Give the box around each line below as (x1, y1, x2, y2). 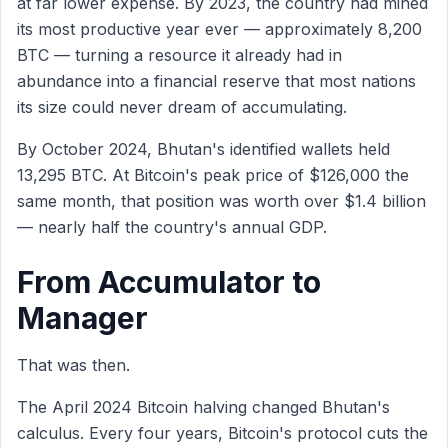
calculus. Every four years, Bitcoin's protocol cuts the (17, 423, 428, 443)
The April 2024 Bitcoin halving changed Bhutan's (17, 397, 390, 417)
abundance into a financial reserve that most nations (17, 71, 416, 91)
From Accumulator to (17, 264, 321, 300)
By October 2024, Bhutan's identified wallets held (17, 139, 390, 159)
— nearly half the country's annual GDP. (17, 217, 327, 237)
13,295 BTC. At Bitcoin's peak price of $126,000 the (17, 165, 409, 185)
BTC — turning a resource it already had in (17, 45, 342, 65)
